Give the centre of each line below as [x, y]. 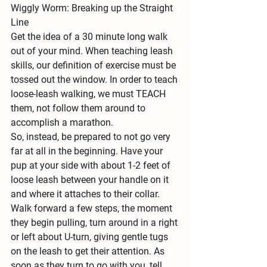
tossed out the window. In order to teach [95, 79]
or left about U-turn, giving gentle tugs [91, 237]
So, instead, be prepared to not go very [92, 136]
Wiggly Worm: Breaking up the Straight [93, 8]
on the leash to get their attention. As [89, 251]
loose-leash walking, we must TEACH [89, 94]
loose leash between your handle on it [91, 179]
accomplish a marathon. [62, 122]
